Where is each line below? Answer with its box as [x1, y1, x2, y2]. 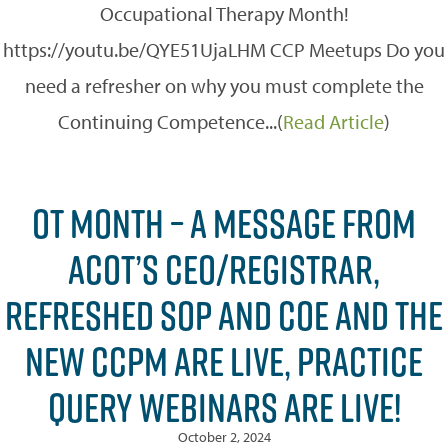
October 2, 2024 [177, 427, 271, 446]
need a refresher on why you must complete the [24, 72, 424, 98]
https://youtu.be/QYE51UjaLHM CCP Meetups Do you [3, 36, 445, 62]
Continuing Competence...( [58, 108, 283, 134]
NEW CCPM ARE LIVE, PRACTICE [25, 332, 423, 389]
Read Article [283, 108, 384, 134]
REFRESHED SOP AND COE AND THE [5, 286, 443, 343]
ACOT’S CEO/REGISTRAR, [68, 240, 380, 297]
